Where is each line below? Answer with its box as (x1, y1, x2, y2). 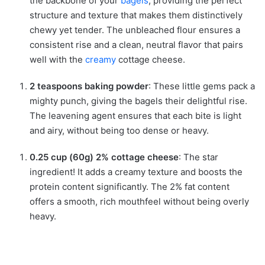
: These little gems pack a (148, 80, 255, 92)
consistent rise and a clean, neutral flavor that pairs (30, 39, 243, 51)
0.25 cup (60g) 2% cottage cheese (30, 151, 179, 163)
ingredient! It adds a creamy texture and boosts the (30, 166, 243, 178)
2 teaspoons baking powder (30, 80, 148, 92)
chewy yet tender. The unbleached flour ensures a (30, 24, 240, 36)
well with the (30, 54, 85, 66)
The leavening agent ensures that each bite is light (30, 110, 241, 122)
